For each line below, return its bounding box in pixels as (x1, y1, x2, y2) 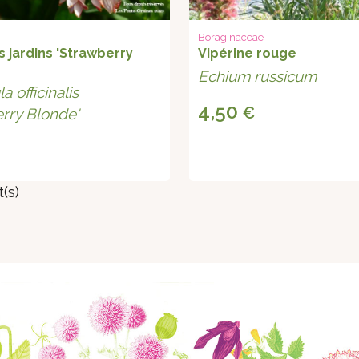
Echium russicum (198, 67, 317, 86)
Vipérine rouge (198, 46, 297, 62)
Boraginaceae (198, 31, 264, 44)
